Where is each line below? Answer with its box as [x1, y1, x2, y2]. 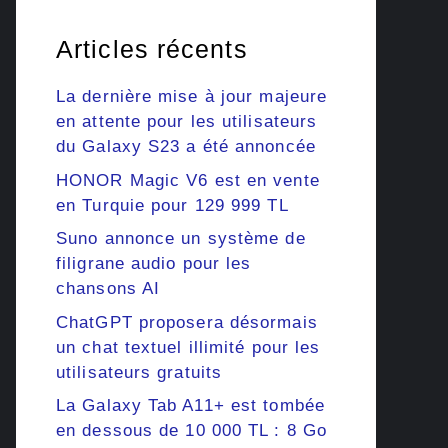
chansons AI [56, 279, 161, 299]
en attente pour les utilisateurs [56, 112, 318, 132]
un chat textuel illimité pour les [56, 337, 321, 357]
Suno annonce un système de [56, 229, 306, 249]
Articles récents [56, 35, 248, 64]
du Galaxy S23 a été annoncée [56, 137, 316, 157]
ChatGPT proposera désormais [56, 312, 318, 332]
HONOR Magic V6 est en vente [56, 170, 320, 190]
